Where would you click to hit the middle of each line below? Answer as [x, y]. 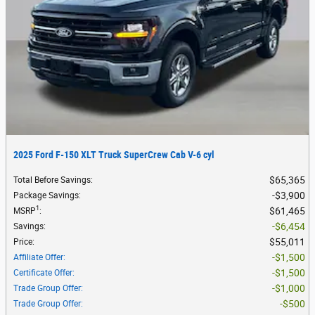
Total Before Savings [52, 180]
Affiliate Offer [38, 257]
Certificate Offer [43, 272]
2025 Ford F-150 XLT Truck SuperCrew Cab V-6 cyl [114, 154]
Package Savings [46, 195]
